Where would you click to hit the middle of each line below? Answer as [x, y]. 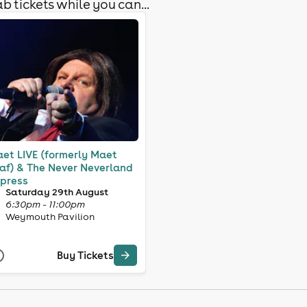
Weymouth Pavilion [50, 216]
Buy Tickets [85, 256]
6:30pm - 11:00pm [45, 204]
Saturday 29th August [57, 192]
